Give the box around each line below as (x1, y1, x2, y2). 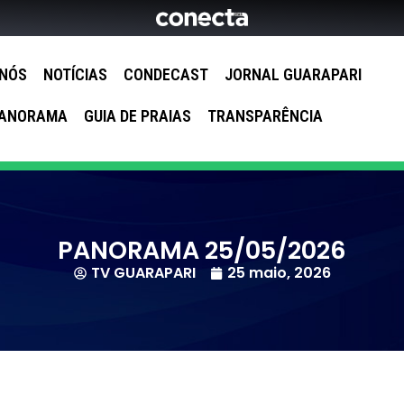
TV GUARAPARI (90, 262, 196, 283)
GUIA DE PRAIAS (83, 106, 191, 125)
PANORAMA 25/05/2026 (58, 233, 346, 267)
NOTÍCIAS (43, 65, 108, 84)
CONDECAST (124, 65, 209, 84)
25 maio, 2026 (226, 262, 331, 283)
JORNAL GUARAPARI (225, 65, 363, 84)
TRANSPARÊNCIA (207, 106, 323, 125)
